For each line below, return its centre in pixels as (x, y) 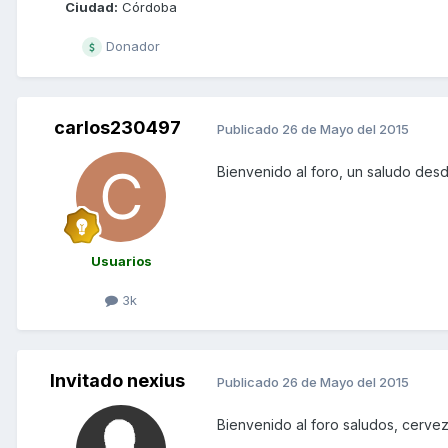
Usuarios (121, 261)
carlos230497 (117, 128)
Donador (131, 46)
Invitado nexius (117, 381)
